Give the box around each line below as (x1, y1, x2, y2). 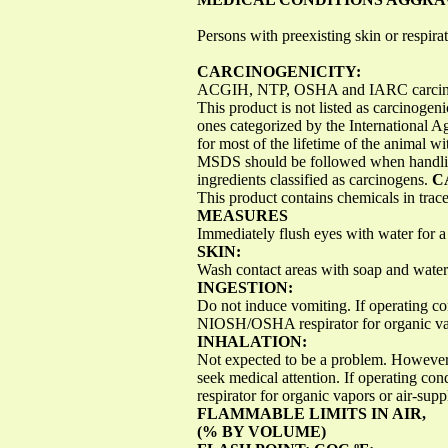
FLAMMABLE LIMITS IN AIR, (197, 404, 426, 422)
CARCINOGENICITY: (197, 62, 361, 80)
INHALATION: (197, 332, 307, 350)
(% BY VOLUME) (197, 422, 326, 440)
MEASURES (197, 206, 288, 224)
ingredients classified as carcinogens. (197, 170, 432, 188)
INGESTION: (197, 278, 293, 296)
